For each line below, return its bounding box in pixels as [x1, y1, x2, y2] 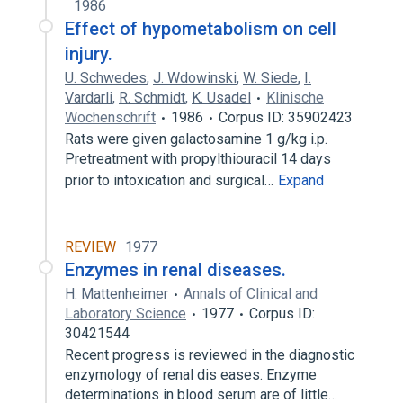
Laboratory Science [65, 305, 186, 322]
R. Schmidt [119, 89, 185, 106]
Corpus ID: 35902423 [219, 109, 353, 126]
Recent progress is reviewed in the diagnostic [65, 346, 354, 363]
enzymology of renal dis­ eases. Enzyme [65, 366, 317, 383]
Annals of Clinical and [184, 285, 318, 302]
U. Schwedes [65, 69, 147, 86]
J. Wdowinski [153, 69, 237, 86]
